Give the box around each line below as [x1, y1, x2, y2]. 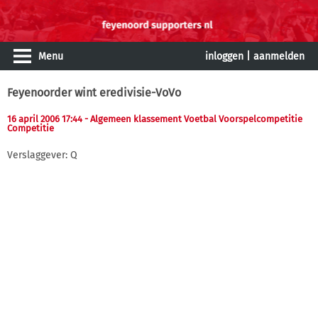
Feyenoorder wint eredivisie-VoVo [7, 86, 181, 99]
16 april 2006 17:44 [7, 114, 84, 124]
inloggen [205, 50, 243, 62]
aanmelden [253, 50, 305, 62]
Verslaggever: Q [7, 148, 77, 161]
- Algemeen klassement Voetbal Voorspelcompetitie [84, 114, 302, 124]
